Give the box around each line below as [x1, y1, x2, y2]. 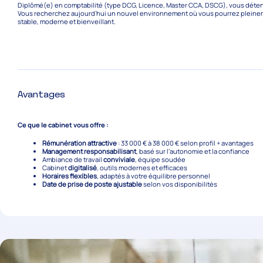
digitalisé [68, 163, 97, 173]
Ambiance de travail [42, 155, 103, 164]
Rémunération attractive [42, 139, 117, 148]
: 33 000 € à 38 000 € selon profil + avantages [116, 139, 254, 148]
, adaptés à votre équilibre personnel [96, 171, 210, 181]
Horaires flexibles [42, 171, 97, 181]
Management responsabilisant [42, 147, 136, 156]
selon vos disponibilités [141, 180, 217, 189]
